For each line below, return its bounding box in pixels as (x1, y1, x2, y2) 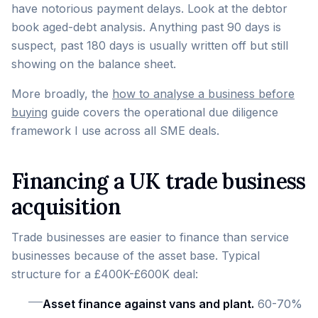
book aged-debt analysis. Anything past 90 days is (11, 20, 281, 34)
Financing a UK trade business (11, 168, 306, 194)
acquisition (11, 193, 121, 220)
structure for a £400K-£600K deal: (11, 267, 198, 281)
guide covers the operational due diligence (48, 105, 278, 119)
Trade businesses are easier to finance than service (11, 230, 289, 244)
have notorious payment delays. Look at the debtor (11, 1, 287, 16)
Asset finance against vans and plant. (43, 297, 254, 311)
